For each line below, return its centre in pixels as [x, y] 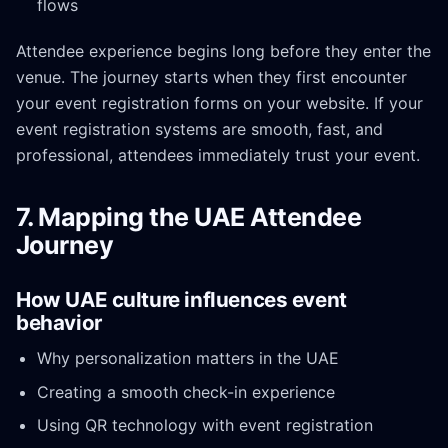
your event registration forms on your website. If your [219, 103]
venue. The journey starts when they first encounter [211, 77]
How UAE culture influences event [181, 300]
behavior [59, 323]
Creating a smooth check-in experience [185, 391]
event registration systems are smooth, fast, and [199, 129]
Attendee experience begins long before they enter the [223, 51]
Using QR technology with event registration [204, 424]
